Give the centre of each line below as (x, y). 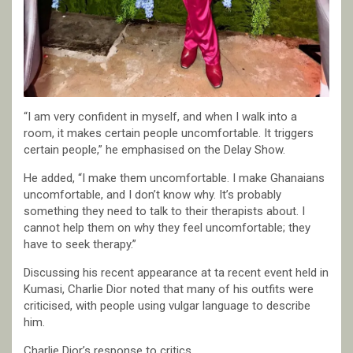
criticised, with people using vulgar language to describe (167, 306)
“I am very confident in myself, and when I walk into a (160, 117)
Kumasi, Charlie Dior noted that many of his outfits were (169, 290)
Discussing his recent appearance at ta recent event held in (176, 273)
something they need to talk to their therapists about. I (164, 212)
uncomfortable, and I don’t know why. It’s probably (152, 195)
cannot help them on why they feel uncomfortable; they (167, 228)
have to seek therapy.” (80, 245)
